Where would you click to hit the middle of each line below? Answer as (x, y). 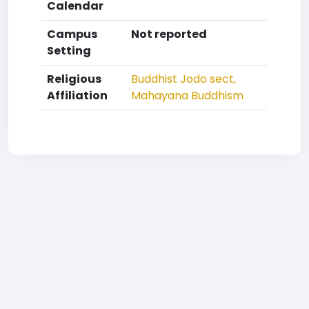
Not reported (169, 34)
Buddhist (154, 79)
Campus (72, 34)
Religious (74, 79)
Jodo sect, (207, 79)
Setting (69, 51)
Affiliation (77, 96)
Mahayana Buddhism (187, 96)
